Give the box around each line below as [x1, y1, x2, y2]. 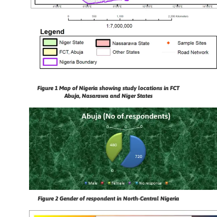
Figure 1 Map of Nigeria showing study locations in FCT [37, 85, 180, 92]
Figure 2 [38, 195, 60, 202]
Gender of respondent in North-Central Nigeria [60, 195, 179, 202]
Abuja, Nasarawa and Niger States [64, 93, 153, 100]
